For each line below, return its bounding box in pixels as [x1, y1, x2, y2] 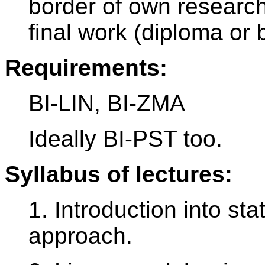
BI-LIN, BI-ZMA [28, 91, 185, 117]
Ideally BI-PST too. [28, 126, 222, 152]
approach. [28, 223, 132, 249]
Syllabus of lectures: [5, 161, 232, 188]
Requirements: [5, 55, 167, 81]
